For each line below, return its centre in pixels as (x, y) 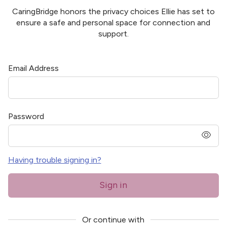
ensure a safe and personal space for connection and (113, 22)
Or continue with (113, 219)
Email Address (33, 68)
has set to (195, 11)
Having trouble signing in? (54, 160)
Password (26, 116)
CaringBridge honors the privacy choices (86, 11)
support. (113, 33)
